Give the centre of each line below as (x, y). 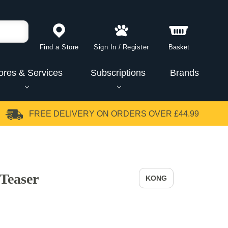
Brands (185, 73)
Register (136, 47)
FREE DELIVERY (62, 114)
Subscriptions (118, 73)
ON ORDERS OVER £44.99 (147, 114)
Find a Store (59, 47)
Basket (179, 47)
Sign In (105, 47)
